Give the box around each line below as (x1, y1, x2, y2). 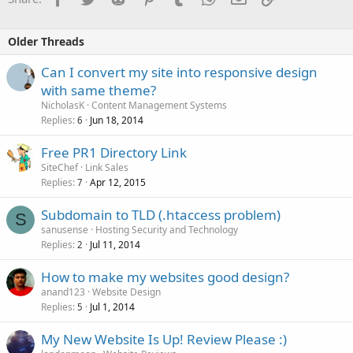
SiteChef (41, 161, 78, 175)
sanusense (41, 223, 88, 237)
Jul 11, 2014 (90, 238, 140, 252)
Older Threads (8, 34, 84, 50)
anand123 (41, 285, 85, 299)
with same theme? (41, 81, 156, 100)
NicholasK (41, 98, 84, 113)
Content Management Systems (91, 98, 227, 113)
